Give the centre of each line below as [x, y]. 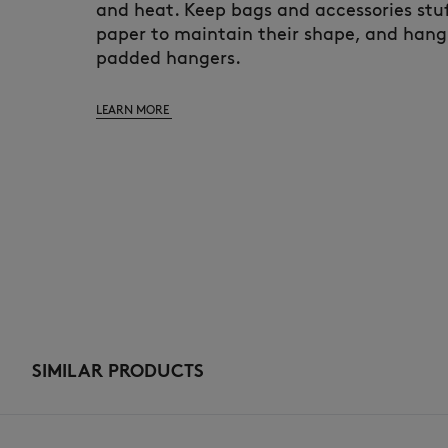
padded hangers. [168, 58]
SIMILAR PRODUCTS [118, 371]
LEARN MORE [134, 110]
